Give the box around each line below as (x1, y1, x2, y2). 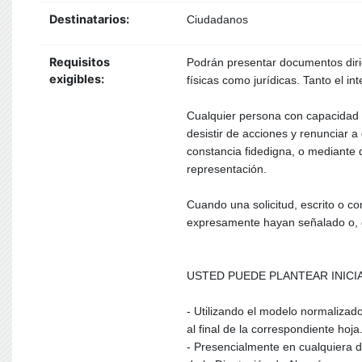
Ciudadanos (187, 13, 248, 26)
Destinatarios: (49, 12, 132, 26)
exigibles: (49, 72, 109, 86)
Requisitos (49, 55, 110, 69)
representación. (187, 162, 267, 175)
